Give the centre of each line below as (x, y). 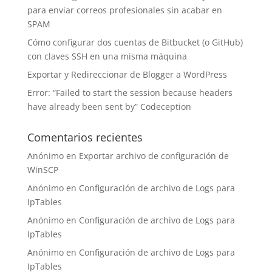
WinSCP (42, 170)
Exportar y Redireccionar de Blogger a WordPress (127, 74)
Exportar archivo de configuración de (154, 156)
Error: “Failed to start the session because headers (130, 93)
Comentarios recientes (85, 137)
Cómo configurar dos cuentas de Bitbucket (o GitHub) (135, 42)
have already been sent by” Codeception (109, 107)
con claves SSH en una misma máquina (107, 56)
